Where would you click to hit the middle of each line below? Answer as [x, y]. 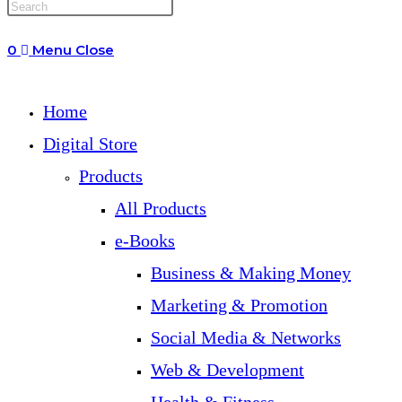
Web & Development [227, 370]
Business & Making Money [251, 273]
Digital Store [90, 144]
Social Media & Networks [246, 337]
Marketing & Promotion [239, 305]
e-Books [145, 240]
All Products [161, 208]
